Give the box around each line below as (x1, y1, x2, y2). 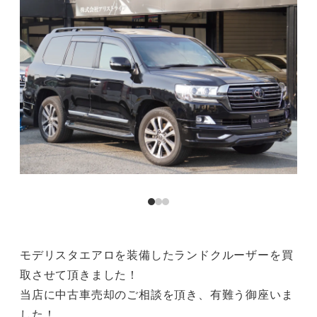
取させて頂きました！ (20, 269, 139, 282)
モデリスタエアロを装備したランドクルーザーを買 (20, 249, 294, 262)
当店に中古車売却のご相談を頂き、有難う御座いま (20, 289, 294, 301)
